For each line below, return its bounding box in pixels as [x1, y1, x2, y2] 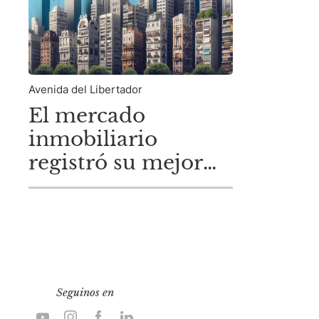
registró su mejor [28, 150, 203, 175]
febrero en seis [28, 173, 177, 199]
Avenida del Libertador [28, 82, 142, 96]
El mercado [28, 103, 145, 128]
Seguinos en [56, 286, 114, 300]
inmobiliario [28, 126, 157, 152]
